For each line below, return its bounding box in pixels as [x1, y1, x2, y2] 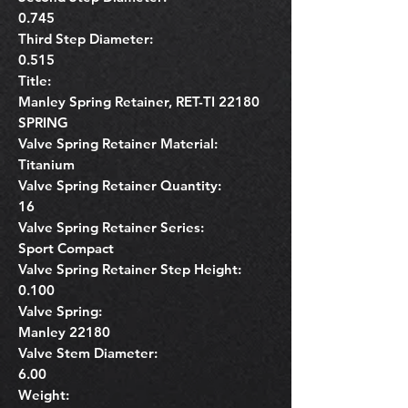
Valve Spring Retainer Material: [18, 134, 218, 152]
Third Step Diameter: [18, 29, 153, 47]
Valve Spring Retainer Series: [18, 218, 204, 236]
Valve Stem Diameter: [18, 343, 158, 362]
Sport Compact [18, 239, 114, 257]
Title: [18, 71, 51, 89]
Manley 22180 [18, 322, 110, 341]
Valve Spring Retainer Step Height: [18, 260, 241, 278]
